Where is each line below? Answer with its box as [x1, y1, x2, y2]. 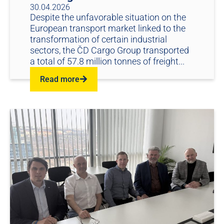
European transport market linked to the [30, 22, 185, 33]
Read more [40, 74, 79, 84]
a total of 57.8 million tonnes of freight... [30, 55, 184, 66]
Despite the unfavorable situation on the [30, 11, 186, 22]
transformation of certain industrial [30, 33, 167, 44]
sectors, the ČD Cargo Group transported [30, 44, 189, 55]
